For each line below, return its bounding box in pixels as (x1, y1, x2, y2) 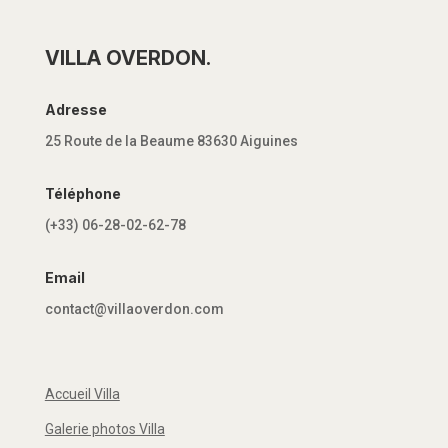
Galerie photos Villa (44, 421, 165, 438)
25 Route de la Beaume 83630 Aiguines (44, 133, 298, 150)
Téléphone (44, 185, 121, 203)
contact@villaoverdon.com (44, 301, 224, 318)
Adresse (44, 101, 107, 119)
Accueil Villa (44, 386, 120, 403)
